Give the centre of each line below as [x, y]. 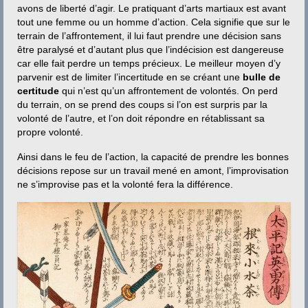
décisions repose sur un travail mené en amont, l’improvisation [153, 170]
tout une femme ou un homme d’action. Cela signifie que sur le [154, 22]
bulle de [262, 77]
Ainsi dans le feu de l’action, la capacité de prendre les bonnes [153, 157]
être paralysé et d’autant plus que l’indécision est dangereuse [151, 49]
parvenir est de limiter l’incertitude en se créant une [130, 77]
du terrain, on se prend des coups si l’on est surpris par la [142, 104]
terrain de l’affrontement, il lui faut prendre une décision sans [149, 36]
